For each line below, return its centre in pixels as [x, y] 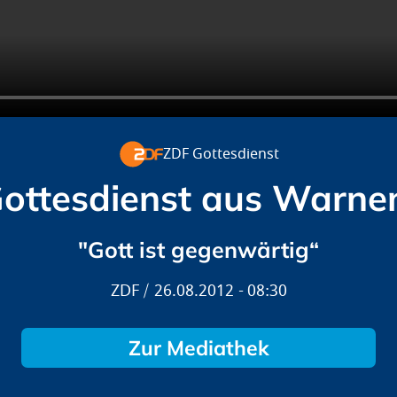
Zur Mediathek [198, 348]
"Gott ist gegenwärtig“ [198, 249]
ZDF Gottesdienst [221, 154]
